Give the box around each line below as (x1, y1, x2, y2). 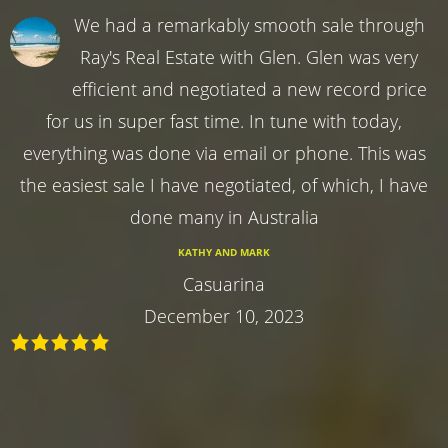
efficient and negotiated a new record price (71, 76, 427, 101)
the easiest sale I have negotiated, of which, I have (20, 172, 428, 197)
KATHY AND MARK (178, 244, 270, 259)
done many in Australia (129, 204, 319, 229)
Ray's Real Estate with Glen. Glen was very (80, 44, 418, 69)
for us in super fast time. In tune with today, (46, 108, 402, 133)
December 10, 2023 (144, 303, 304, 328)
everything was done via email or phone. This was (22, 140, 426, 165)
